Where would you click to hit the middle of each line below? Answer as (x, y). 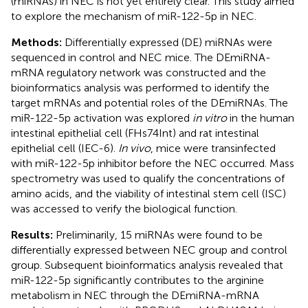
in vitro (210, 118)
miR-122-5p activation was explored (102, 118)
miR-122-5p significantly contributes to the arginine (137, 280)
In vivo (134, 148)
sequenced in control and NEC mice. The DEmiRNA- (141, 57)
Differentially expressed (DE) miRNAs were (168, 42)
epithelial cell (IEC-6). (65, 148)
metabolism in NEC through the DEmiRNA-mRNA (135, 295)
